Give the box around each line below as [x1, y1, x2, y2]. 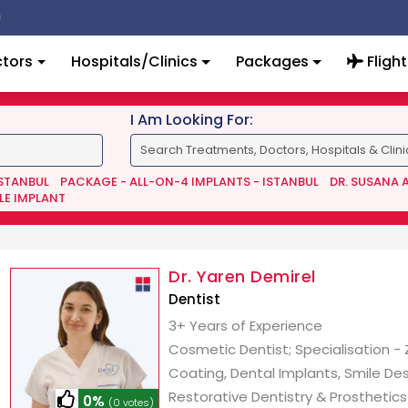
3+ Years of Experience [168, 316, 323, 335]
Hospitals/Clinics [71, 51, 199, 72]
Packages [235, 51, 309, 72]
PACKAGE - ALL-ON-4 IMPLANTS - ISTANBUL [59, 173, 319, 190]
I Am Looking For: [129, 109, 253, 130]
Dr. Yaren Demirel [168, 265, 316, 288]
